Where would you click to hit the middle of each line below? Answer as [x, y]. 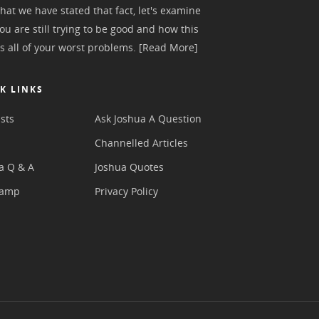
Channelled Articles [141, 142]
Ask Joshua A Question [148, 118]
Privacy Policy [126, 191]
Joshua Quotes [129, 167]
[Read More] [169, 47]
